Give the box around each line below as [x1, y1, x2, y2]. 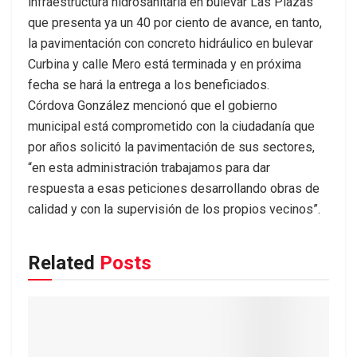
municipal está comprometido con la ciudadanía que [28, 119, 315, 134]
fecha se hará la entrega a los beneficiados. [28, 77, 269, 92]
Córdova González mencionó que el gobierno [28, 98, 277, 113]
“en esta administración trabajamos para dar [28, 160, 270, 175]
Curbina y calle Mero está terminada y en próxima [28, 57, 301, 72]
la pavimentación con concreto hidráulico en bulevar [28, 36, 313, 51]
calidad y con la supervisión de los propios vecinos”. [28, 202, 320, 217]
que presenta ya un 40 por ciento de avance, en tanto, [28, 15, 322, 30]
